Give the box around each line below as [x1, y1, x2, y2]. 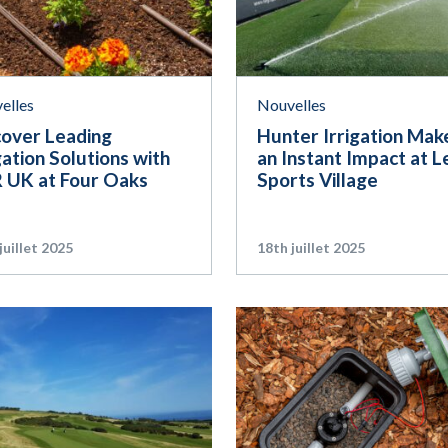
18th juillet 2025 [257, 239, 365, 257]
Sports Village [257, 168, 378, 192]
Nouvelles [257, 95, 326, 115]
